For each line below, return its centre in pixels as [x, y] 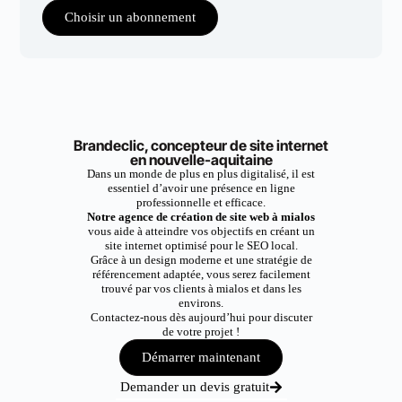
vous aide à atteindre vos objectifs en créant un [201, 231]
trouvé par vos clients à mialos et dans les [201, 288]
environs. [201, 303]
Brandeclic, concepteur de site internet [201, 145]
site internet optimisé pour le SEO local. [201, 245]
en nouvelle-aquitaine [201, 160]
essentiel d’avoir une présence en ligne [201, 188]
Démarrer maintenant [201, 357]
